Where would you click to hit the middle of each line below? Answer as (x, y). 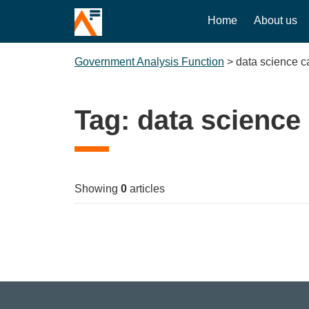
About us (276, 20)
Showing (98, 189)
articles (146, 189)
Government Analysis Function (149, 62)
